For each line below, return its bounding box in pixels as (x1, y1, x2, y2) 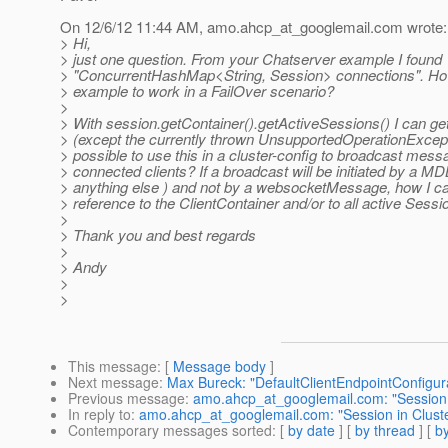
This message (68, 356, 157, 377)
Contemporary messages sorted (68, 420, 272, 441)
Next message (68, 372, 159, 393)
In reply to (68, 404, 131, 425)
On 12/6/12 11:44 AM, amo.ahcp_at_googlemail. (60, 16, 374, 38)
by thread (355, 420, 415, 441)
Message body (173, 356, 266, 377)
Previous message (68, 388, 185, 409)
